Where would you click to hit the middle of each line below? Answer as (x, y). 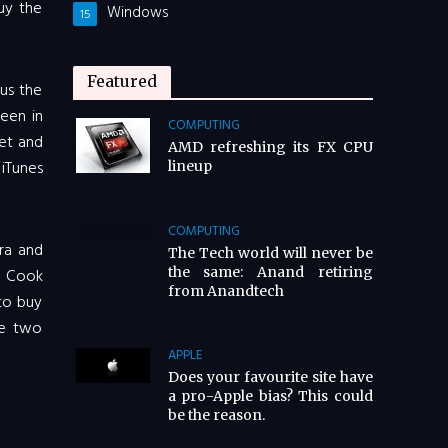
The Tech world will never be (270, 252)
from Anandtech (225, 290)
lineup (189, 166)
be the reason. (216, 415)
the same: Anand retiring (270, 271)
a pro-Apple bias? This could (270, 396)
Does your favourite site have (270, 377)
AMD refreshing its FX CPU (270, 147)
